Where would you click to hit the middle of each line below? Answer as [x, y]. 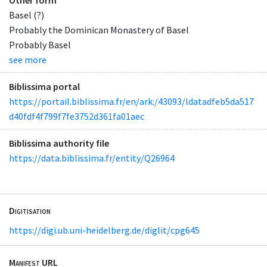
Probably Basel [40, 44]
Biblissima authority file [59, 143]
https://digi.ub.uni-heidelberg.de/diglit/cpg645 [104, 230]
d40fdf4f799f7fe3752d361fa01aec [77, 116]
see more [28, 59]
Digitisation [30, 211]
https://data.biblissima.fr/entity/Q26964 [92, 158]
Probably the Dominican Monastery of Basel [99, 30]
